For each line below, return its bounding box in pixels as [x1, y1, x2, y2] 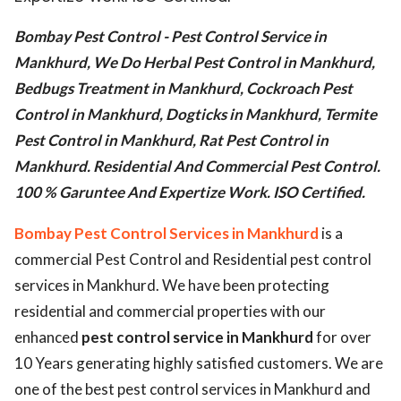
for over [313, 328, 371, 346]
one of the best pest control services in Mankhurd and [14, 380, 371, 398]
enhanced [14, 328, 81, 346]
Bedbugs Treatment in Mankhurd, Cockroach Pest [14, 79, 353, 98]
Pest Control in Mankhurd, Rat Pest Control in [14, 131, 328, 149]
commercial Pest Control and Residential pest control [14, 250, 371, 269]
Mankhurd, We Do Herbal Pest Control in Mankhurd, [14, 53, 375, 72]
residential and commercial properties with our [14, 302, 326, 320]
